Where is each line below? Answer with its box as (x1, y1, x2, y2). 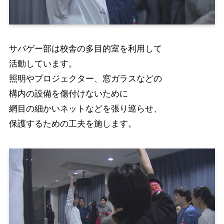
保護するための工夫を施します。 (8, 118, 136, 128)
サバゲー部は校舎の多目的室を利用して (8, 43, 162, 53)
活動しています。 (8, 58, 77, 68)
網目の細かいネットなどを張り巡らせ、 (8, 103, 162, 113)
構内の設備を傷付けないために (8, 88, 128, 98)
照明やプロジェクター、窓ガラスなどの (8, 73, 162, 83)
